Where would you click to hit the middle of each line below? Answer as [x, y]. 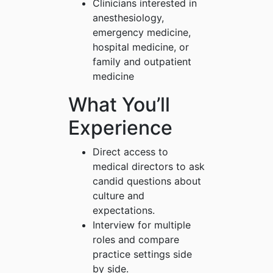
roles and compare [136, 240]
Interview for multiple [142, 225]
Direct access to [130, 152]
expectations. [124, 211]
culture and [119, 196]
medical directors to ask [149, 167]
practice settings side [142, 254]
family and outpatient [142, 62]
